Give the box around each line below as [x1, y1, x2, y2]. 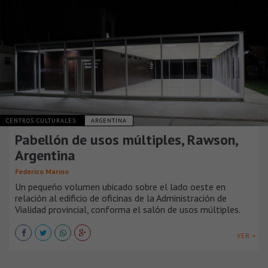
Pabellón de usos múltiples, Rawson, [15, 130, 237, 149]
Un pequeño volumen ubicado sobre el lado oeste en [15, 180, 226, 193]
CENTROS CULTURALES [6, 116, 78, 124]
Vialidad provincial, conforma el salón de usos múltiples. [15, 203, 240, 215]
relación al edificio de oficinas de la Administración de [15, 191, 227, 204]
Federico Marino [15, 166, 69, 176]
